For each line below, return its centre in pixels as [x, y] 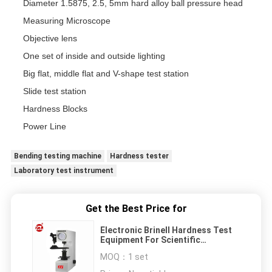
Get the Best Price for [136, 209]
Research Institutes [140, 250]
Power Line [44, 127]
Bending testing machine [57, 156]
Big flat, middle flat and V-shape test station [106, 74]
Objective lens [50, 39]
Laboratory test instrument [63, 171]
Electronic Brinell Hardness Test [122, 230]
